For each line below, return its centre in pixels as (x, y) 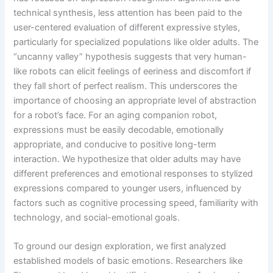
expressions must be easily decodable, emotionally (119, 129)
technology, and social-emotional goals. (97, 217)
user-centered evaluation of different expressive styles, (127, 27)
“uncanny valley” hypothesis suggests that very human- (130, 56)
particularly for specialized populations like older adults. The (136, 42)
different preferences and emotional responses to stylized (133, 173)
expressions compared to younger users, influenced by (128, 188)
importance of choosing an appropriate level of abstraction (135, 100)
